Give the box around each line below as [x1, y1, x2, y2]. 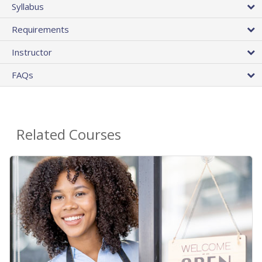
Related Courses [16, 125, 121, 144]
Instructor [12, 46, 52, 58]
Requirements [12, 23, 69, 36]
